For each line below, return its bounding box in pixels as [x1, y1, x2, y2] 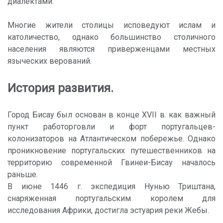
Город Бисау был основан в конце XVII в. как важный [7, 110, 216, 119]
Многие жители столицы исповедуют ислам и [7, 20, 216, 30]
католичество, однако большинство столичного [7, 32, 216, 42]
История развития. [7, 81, 113, 95]
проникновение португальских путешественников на [7, 145, 216, 155]
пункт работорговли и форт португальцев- [7, 121, 216, 131]
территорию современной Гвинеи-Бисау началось [7, 157, 216, 167]
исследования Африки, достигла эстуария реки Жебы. [7, 205, 211, 215]
